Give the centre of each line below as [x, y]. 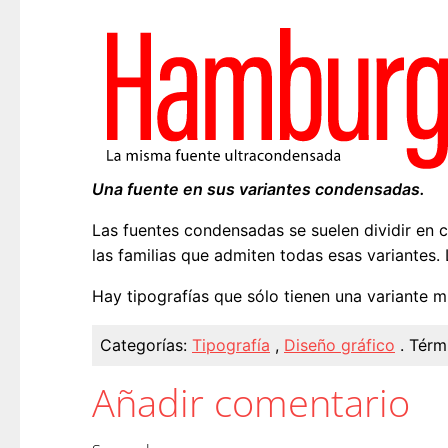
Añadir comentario [251, 402]
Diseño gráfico [339, 345]
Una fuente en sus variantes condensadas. [258, 189]
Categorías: [146, 345]
